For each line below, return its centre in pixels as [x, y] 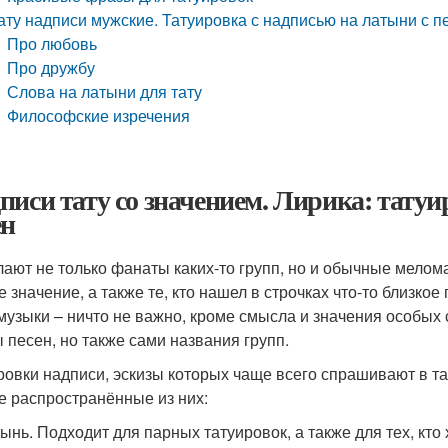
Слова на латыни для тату [105, 91]
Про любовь [52, 43]
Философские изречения [99, 115]
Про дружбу [51, 67]
